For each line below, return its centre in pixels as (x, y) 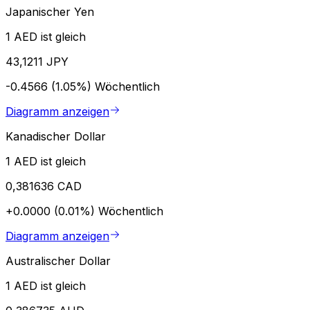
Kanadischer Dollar (56, 136)
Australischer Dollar (58, 261)
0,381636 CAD (44, 186)
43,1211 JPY (37, 61)
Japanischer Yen (50, 11)
